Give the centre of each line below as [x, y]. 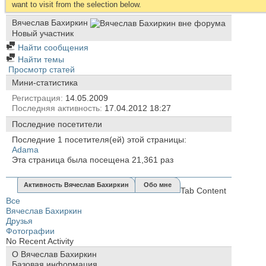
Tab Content [203, 190]
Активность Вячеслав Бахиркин [76, 184]
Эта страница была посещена [72, 159]
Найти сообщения [52, 47]
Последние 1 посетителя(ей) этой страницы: [99, 139]
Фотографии [30, 231]
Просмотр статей [40, 69]
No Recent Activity [40, 241]
